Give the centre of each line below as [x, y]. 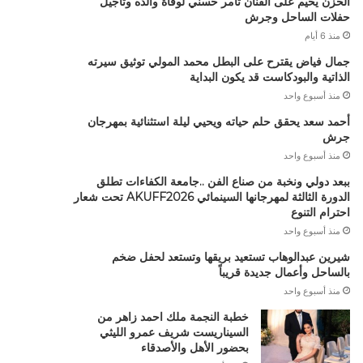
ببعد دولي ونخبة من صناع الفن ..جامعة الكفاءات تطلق [223, 181]
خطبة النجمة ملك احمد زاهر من [173, 317]
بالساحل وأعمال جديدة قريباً [284, 272]
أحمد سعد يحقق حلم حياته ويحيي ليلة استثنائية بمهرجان [218, 122]
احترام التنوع [320, 212]
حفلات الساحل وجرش [297, 17]
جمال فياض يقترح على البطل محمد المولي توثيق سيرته [218, 62]
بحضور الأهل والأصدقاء [194, 348]
